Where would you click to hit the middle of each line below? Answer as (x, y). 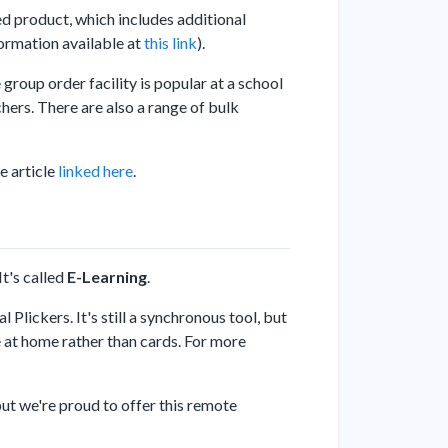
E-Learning (107, 277)
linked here (95, 171)
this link (170, 43)
